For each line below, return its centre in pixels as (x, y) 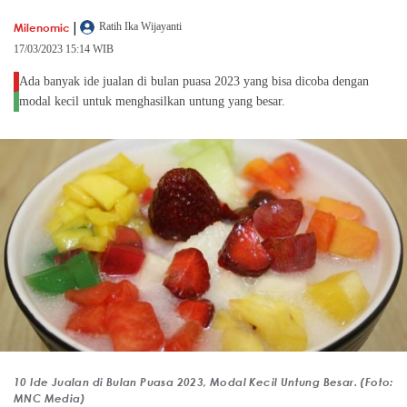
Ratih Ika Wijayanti (140, 27)
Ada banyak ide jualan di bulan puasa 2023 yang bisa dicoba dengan (194, 82)
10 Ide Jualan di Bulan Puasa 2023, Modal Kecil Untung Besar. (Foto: (203, 382)
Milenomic (42, 27)
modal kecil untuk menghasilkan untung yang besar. (154, 102)
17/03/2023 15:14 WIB (64, 50)
